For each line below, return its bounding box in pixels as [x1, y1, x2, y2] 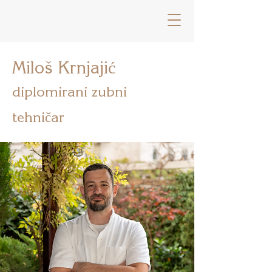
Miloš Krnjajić [12, 57, 115, 78]
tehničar [12, 108, 64, 126]
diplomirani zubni [12, 83, 127, 100]
